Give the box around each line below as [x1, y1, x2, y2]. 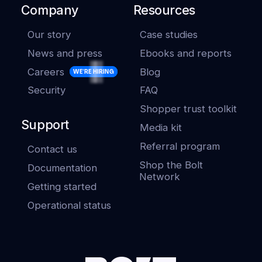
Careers [27, 65, 64, 78]
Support [20, 117, 69, 133]
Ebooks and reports [139, 47, 232, 59]
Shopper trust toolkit [139, 103, 237, 115]
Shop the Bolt [139, 159, 203, 171]
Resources [133, 2, 195, 18]
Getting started [27, 181, 96, 193]
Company [20, 2, 78, 18]
